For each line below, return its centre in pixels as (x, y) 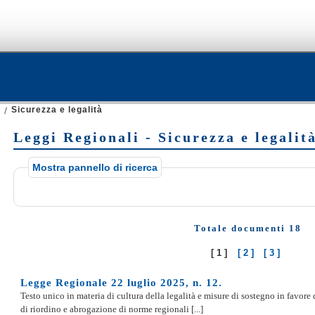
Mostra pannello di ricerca (95, 168)
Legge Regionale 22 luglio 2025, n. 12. (121, 283)
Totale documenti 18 (248, 228)
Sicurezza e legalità (57, 110)
